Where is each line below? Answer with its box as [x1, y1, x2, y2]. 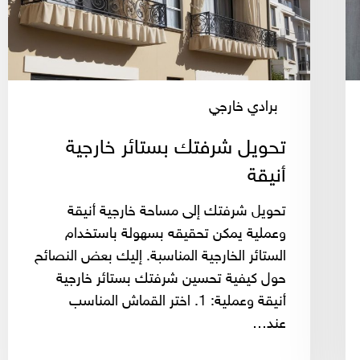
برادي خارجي [209, 98, 278, 117]
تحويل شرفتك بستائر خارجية [66, 136, 286, 161]
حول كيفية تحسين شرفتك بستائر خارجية [56, 270, 286, 288]
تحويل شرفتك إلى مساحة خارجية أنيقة [67, 202, 286, 221]
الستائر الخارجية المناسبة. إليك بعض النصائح [35, 247, 286, 266]
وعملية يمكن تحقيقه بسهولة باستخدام [65, 225, 286, 243]
